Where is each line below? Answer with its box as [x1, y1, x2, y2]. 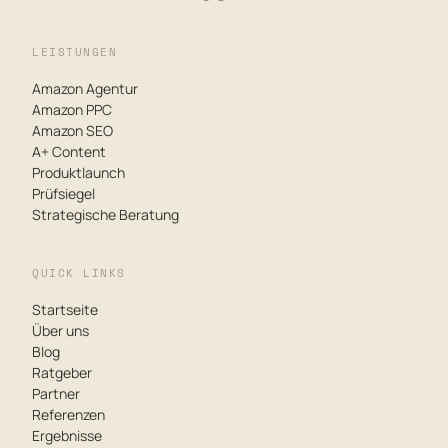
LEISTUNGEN [32, 43, 118, 60]
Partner [32, 383, 80, 403]
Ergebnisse [32, 425, 102, 445]
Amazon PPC [32, 99, 112, 119]
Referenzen [32, 404, 105, 424]
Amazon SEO [32, 120, 113, 140]
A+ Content [32, 141, 106, 161]
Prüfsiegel [32, 183, 95, 203]
